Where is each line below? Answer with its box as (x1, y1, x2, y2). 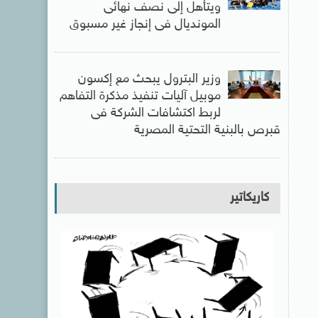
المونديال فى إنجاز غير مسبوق (69, 17, 221, 33)
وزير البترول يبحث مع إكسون (77, 72, 221, 87)
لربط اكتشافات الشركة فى (90, 106, 221, 121)
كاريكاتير (229, 190, 269, 206)
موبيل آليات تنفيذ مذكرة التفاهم (59, 89, 221, 104)
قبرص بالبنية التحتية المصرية (133, 123, 280, 138)
